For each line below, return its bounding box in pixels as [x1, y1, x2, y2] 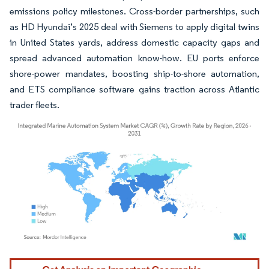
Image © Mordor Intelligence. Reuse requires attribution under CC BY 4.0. [15, 255, 240, 265]
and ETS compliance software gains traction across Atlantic [10, 83, 259, 95]
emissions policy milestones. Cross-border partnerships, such [10, 5, 259, 17]
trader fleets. [10, 98, 59, 110]
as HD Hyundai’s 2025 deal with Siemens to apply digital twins [10, 20, 259, 32]
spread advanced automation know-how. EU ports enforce [10, 52, 259, 64]
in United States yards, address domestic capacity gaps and [10, 36, 259, 48]
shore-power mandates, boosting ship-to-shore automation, [10, 67, 259, 79]
